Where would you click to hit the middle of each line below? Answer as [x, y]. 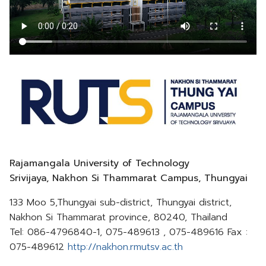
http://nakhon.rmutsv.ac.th [125, 247]
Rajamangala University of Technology [99, 163]
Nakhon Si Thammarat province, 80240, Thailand [118, 217]
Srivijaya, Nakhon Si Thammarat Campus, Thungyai [129, 178]
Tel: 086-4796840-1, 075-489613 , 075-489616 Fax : [129, 232]
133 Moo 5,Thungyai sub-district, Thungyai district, [121, 202]
